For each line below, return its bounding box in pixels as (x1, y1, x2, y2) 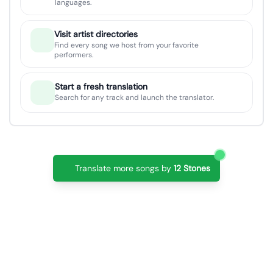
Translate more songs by (75, 163, 171, 174)
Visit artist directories (54, 29, 138, 40)
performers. (54, 50, 93, 60)
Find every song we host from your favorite (54, 40, 199, 51)
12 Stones (174, 163, 210, 174)
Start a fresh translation (55, 81, 147, 93)
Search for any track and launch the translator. (55, 93, 214, 103)
